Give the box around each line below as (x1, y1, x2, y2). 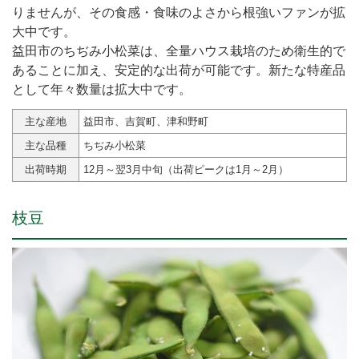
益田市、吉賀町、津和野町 (83, 115, 208, 127)
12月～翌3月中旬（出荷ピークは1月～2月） (83, 163, 288, 175)
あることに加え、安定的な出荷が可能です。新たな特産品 (12, 63, 345, 77)
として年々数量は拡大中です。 (12, 82, 192, 96)
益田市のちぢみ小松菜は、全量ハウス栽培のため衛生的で (12, 43, 345, 58)
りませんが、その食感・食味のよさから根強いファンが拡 (12, 5, 345, 19)
